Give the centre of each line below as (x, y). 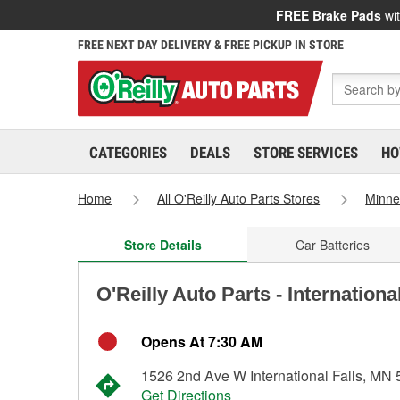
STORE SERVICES (306, 153)
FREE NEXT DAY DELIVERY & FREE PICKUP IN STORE (211, 45)
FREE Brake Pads (329, 15)
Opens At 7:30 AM (202, 342)
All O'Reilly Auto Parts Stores (239, 198)
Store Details (162, 245)
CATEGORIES (128, 153)
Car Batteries (332, 245)
